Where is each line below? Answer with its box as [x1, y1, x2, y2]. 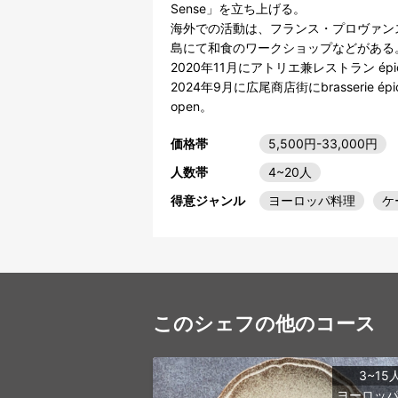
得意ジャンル [171, 192, 245, 208]
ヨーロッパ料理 [268, 192, 355, 208]
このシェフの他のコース [153, 311, 376, 335]
